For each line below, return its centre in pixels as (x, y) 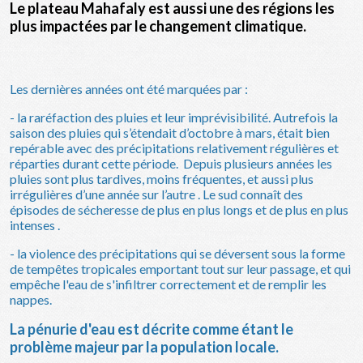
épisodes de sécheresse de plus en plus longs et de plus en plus (179, 209)
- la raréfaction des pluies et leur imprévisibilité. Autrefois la (174, 117)
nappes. (31, 299)
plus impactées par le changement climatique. (158, 26)
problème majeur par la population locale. (144, 346)
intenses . (35, 224)
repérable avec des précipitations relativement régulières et (174, 147)
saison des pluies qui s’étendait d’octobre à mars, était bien (170, 132)
